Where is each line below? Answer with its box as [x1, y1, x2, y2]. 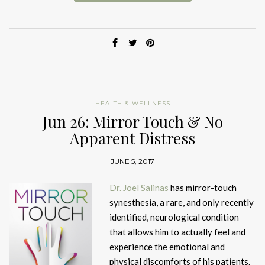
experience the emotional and [109, 241, 225, 253]
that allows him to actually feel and [109, 227, 245, 238]
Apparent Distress [70, 128, 195, 149]
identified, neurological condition [109, 212, 239, 223]
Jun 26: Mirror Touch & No [42, 111, 223, 132]
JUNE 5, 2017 [111, 157, 154, 166]
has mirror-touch [169, 182, 237, 193]
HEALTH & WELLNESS [95, 99, 170, 108]
